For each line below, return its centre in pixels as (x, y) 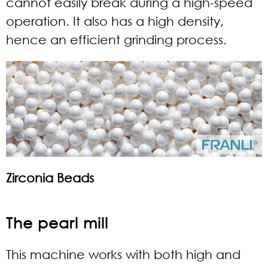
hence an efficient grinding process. (116, 39)
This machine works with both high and (123, 254)
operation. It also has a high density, (115, 21)
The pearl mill (57, 222)
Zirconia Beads (50, 178)
